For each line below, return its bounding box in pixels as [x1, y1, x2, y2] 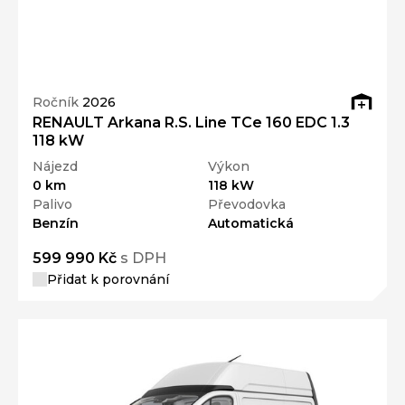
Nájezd [33, 157, 78, 174]
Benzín [33, 214, 79, 231]
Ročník [33, 94, 82, 111]
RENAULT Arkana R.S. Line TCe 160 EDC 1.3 [33, 113, 350, 131]
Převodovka [208, 195, 286, 212]
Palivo [33, 195, 72, 212]
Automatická [208, 214, 294, 231]
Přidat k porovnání [47, 270, 169, 287]
